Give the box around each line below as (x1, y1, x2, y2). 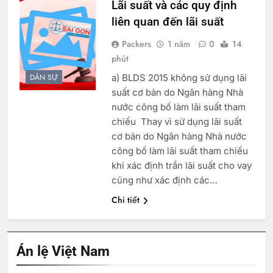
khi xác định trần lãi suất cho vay (111, 159, 252, 171)
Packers (121, 37, 151, 50)
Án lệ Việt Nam (16, 242, 110, 260)
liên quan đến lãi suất (111, 14, 224, 29)
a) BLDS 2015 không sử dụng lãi (111, 71, 247, 83)
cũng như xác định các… (111, 174, 218, 186)
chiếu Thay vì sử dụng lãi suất (111, 115, 242, 127)
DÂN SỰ (30, 72, 58, 83)
